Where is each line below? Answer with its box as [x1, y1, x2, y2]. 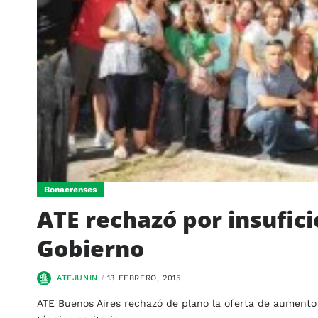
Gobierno [37, 232, 144, 263]
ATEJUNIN [57, 273, 98, 283]
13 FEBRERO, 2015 [106, 273, 181, 283]
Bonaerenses [44, 184, 97, 194]
